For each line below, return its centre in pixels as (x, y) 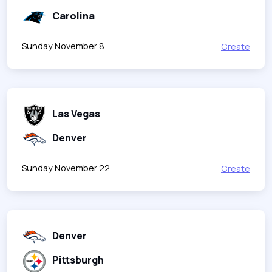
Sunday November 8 (63, 46)
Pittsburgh (78, 260)
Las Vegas (76, 113)
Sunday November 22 (66, 168)
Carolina (73, 15)
